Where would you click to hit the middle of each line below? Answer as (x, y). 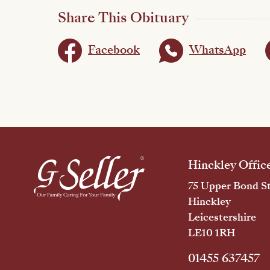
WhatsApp (218, 50)
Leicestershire (222, 217)
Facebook (114, 50)
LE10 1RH (211, 233)
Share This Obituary (123, 17)
